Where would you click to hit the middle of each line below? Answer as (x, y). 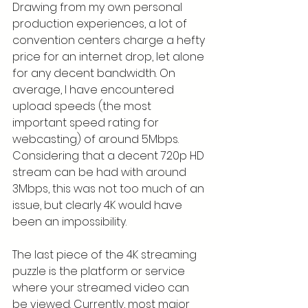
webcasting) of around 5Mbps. (97, 139)
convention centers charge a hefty (110, 40)
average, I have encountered (95, 90)
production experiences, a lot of (101, 24)
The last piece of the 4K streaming (106, 255)
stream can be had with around (101, 172)
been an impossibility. (69, 222)
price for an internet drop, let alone (110, 57)
